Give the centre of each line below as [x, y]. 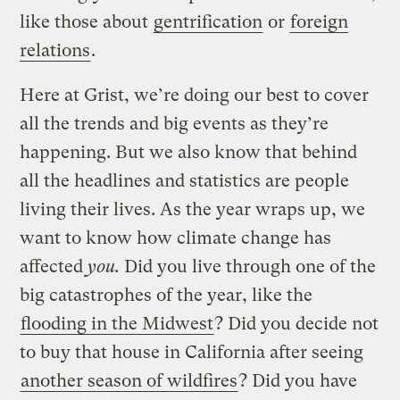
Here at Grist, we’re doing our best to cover [195, 96]
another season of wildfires [129, 381]
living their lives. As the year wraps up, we [193, 210]
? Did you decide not [297, 324]
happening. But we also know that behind [189, 153]
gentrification [208, 22]
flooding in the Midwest [117, 324]
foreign [320, 22]
